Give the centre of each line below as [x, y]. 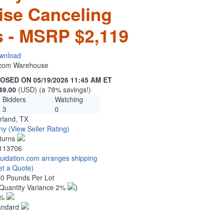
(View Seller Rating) [39, 129]
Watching [69, 99]
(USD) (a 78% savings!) [55, 90]
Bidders [14, 99]
